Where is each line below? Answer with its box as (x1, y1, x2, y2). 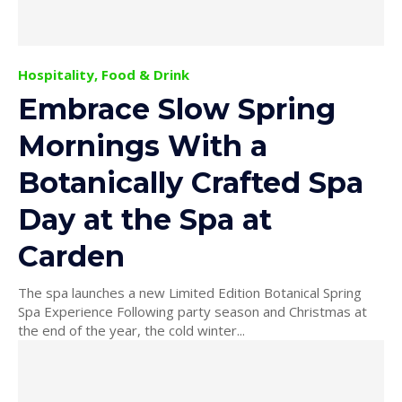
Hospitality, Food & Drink (18, 65, 189, 83)
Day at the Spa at (18, 201, 272, 237)
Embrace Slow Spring (18, 91, 336, 127)
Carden (18, 238, 125, 274)
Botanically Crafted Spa (18, 164, 363, 200)
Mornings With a (18, 127, 267, 163)
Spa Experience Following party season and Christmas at (18, 301, 117, 320)
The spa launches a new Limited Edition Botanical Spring (18, 283, 362, 301)
